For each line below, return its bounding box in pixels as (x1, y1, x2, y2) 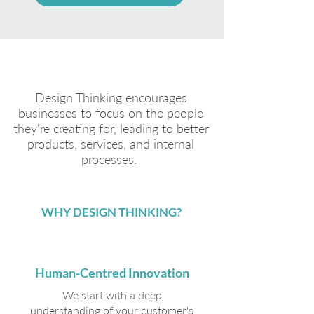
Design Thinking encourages (34, 90, 187, 105)
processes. (81, 151, 140, 167)
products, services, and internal (27, 136, 194, 151)
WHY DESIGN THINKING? (41, 205, 182, 219)
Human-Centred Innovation (34, 265, 189, 280)
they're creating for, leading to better (13, 121, 209, 136)
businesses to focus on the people (18, 105, 203, 121)
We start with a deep (62, 288, 162, 301)
